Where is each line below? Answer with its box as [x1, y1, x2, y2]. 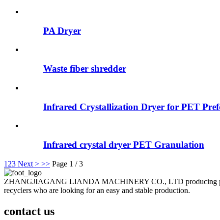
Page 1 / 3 [52, 159, 83, 168]
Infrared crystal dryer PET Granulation [43, 139, 204, 150]
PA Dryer [43, 25, 81, 36]
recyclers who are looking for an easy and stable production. [4, 186, 190, 194]
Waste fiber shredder [43, 63, 126, 74]
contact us [4, 204, 55, 218]
